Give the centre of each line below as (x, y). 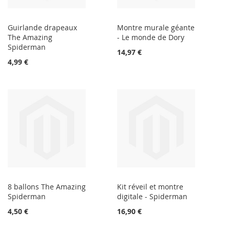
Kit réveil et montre (150, 187)
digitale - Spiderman (152, 197)
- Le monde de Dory (151, 37)
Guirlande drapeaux (42, 28)
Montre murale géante (156, 28)
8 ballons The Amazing (47, 187)
